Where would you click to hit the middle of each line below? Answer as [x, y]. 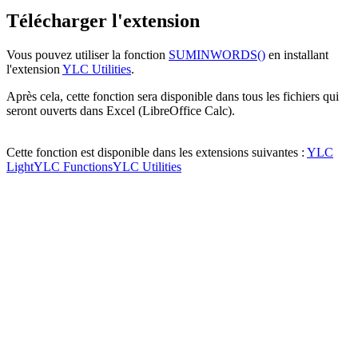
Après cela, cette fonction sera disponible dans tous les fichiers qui [173, 96]
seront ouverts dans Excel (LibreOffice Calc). [121, 110]
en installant [297, 54]
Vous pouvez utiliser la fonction [88, 54]
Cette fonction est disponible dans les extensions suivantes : [157, 152]
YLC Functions [73, 166]
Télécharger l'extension [103, 20]
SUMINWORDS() [217, 54]
